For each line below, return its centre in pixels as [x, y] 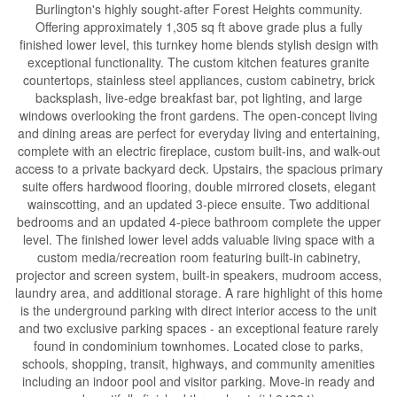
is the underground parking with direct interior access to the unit [198, 310]
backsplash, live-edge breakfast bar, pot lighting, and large [198, 97]
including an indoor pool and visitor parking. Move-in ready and [198, 381]
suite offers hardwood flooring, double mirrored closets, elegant [198, 186]
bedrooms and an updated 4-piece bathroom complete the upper [198, 222]
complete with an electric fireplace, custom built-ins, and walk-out [198, 151]
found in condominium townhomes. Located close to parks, [198, 346]
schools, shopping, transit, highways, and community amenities [198, 363]
